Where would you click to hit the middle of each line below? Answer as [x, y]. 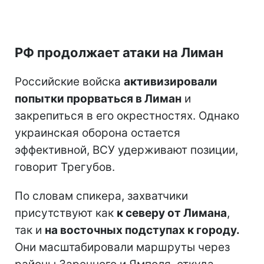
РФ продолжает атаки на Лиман [119, 52]
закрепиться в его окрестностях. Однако [127, 115]
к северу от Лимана [172, 213]
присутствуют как [66, 213]
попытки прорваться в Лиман [98, 98]
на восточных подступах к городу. [142, 230]
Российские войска [69, 81]
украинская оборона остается [98, 133]
